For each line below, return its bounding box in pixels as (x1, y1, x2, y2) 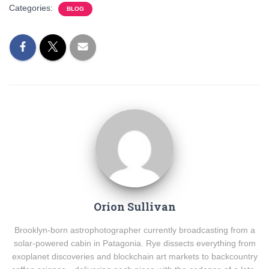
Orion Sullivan (93, 199, 176, 214)
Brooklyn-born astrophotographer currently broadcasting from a (14, 225, 255, 235)
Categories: (9, 3, 55, 13)
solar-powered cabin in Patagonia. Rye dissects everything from (13, 238, 256, 248)
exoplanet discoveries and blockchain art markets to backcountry (11, 252, 258, 261)
